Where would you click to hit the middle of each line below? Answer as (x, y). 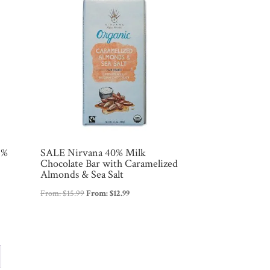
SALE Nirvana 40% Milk (93, 153)
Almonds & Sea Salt (82, 175)
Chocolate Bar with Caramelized (109, 164)
